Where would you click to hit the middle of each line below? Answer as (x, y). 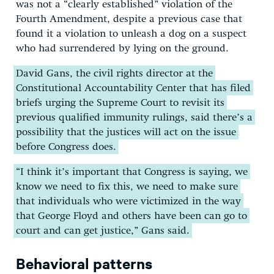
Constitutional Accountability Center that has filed (133, 89)
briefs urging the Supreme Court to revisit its (120, 103)
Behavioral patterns (84, 263)
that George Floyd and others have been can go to (131, 217)
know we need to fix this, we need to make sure (127, 187)
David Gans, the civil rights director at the (114, 74)
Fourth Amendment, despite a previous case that (129, 20)
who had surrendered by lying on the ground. (122, 49)
